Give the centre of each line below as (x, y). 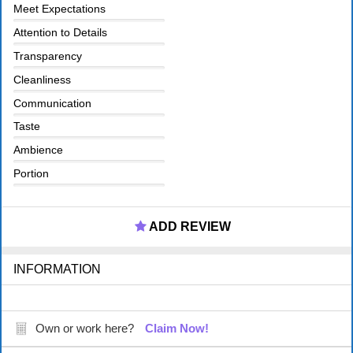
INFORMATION (57, 269)
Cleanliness (42, 79)
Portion (31, 173)
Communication (52, 103)
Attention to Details (60, 33)
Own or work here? (85, 328)
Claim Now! (177, 328)
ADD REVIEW (188, 226)
